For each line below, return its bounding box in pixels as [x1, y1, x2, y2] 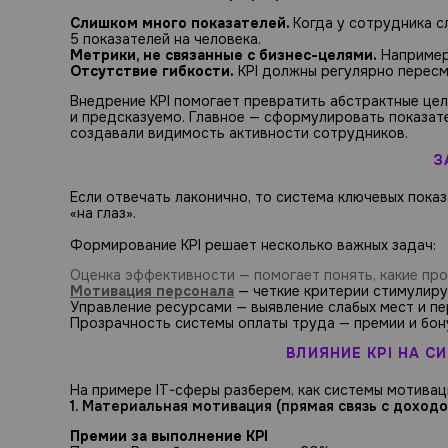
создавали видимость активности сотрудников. [70, 123, 408, 142]
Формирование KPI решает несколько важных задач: [70, 236, 436, 255]
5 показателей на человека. [70, 29, 261, 48]
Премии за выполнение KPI [70, 427, 268, 446]
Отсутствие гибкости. [70, 61, 234, 80]
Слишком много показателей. [70, 13, 293, 32]
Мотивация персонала [70, 282, 234, 301]
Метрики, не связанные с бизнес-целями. [70, 45, 377, 64]
